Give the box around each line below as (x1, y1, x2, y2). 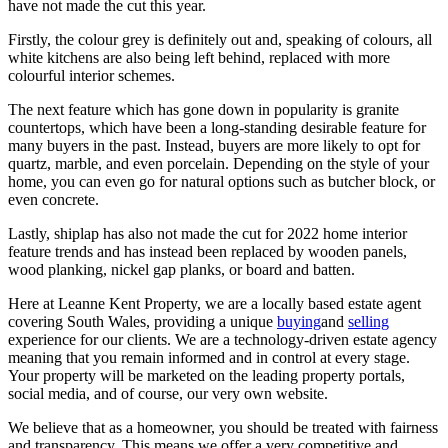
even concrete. (8, 191, 99, 209)
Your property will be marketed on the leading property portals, (8, 367, 405, 385)
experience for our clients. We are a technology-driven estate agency (8, 331, 437, 349)
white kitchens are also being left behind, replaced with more (8, 49, 390, 67)
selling (348, 313, 389, 331)
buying (277, 313, 321, 331)
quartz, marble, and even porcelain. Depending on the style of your (8, 155, 429, 173)
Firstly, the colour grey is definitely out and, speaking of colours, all (8, 31, 432, 49)
